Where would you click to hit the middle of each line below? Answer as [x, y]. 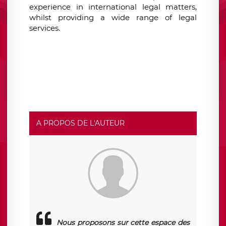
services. [45, 28]
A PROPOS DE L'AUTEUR [80, 123]
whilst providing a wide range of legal [113, 17]
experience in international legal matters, [113, 7]
